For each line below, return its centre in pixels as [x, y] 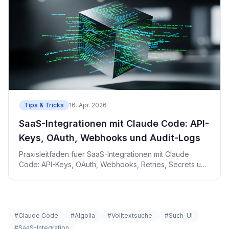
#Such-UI [179, 215]
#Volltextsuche [130, 215]
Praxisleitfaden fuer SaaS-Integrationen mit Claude [104, 154]
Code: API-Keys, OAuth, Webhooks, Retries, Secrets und [114, 164]
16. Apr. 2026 [88, 105]
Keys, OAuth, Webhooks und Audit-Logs [110, 138]
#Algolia [83, 215]
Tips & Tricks [44, 105]
